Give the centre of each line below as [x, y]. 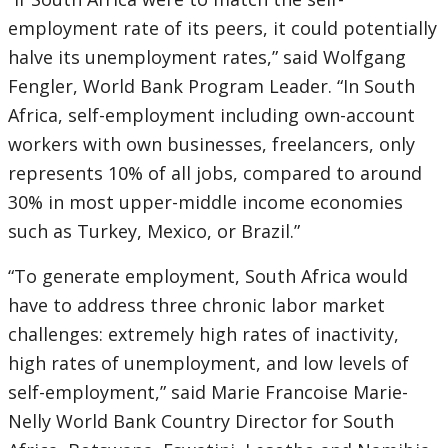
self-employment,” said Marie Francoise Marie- [208, 392]
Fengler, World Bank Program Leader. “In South [211, 86]
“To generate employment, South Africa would [208, 276]
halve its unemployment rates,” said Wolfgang [207, 57]
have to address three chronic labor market [196, 305]
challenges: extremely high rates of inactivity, [203, 334]
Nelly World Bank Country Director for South [201, 421]
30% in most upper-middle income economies [205, 202]
